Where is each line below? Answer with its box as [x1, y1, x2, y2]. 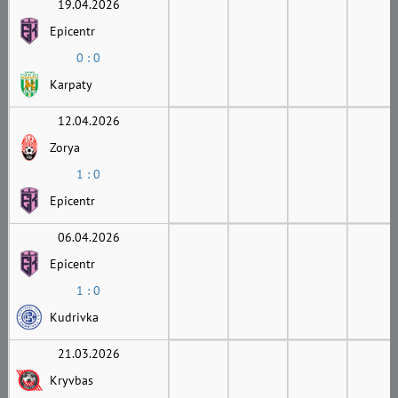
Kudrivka [49, 308, 99, 325]
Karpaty [49, 76, 92, 92]
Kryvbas [49, 371, 93, 388]
